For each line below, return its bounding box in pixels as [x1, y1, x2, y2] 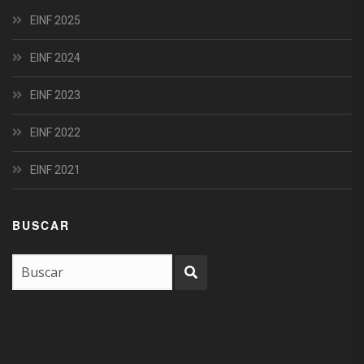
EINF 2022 [30, 126, 80, 140]
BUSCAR [12, 217, 70, 234]
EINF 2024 [30, 51, 80, 65]
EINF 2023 [30, 89, 80, 102]
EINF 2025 [30, 14, 80, 28]
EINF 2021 [30, 163, 80, 177]
